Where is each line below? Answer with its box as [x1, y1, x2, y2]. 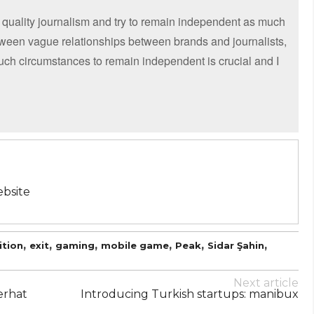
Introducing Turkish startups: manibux [81, 287, 299, 301]
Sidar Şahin [207, 239, 264, 251]
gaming [55, 239, 95, 251]
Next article [233, 275, 299, 289]
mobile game [101, 239, 169, 251]
